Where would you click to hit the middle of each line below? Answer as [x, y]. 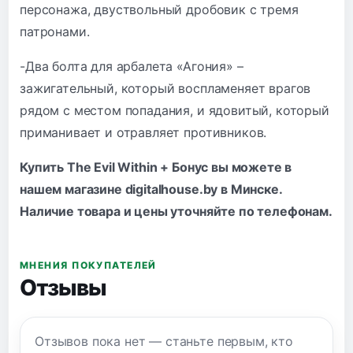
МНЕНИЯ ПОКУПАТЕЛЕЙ [88, 265]
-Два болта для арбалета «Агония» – [132, 66]
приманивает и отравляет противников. [143, 132]
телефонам [293, 211]
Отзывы [63, 287]
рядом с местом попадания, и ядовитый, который [175, 110]
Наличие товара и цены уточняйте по [139, 211]
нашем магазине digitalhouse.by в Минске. [151, 189]
